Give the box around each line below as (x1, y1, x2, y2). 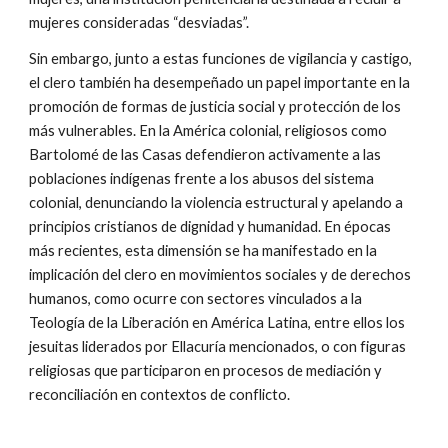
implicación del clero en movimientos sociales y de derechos (29, 266, 412, 283)
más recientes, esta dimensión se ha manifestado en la (29, 242, 378, 259)
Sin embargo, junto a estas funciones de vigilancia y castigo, (29, 50, 413, 67)
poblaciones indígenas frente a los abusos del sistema (29, 170, 375, 187)
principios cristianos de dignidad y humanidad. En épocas (29, 218, 392, 235)
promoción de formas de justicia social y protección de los (29, 98, 402, 115)
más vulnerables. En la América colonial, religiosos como (29, 122, 388, 139)
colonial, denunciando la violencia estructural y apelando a (29, 194, 404, 211)
